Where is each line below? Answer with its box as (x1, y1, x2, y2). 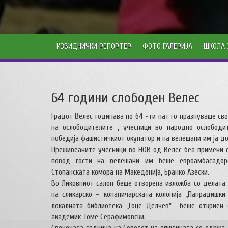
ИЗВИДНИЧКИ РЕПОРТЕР (56, 42, 131, 51)
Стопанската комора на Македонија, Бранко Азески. (51, 168, 209, 177)
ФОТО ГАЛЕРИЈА (142, 42, 192, 51)
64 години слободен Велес (51, 90, 200, 106)
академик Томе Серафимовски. (51, 213, 146, 222)
